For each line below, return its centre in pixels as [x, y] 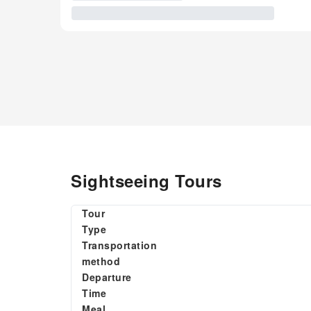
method [101, 261]
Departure [107, 277]
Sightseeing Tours [146, 180]
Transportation [119, 245]
